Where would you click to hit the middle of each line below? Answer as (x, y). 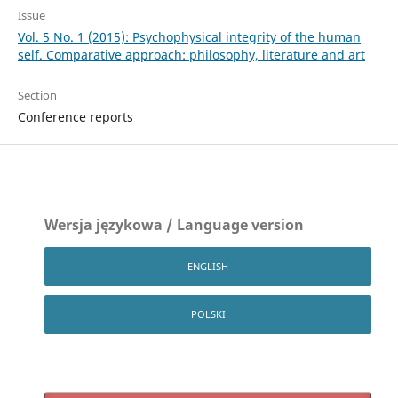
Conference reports (75, 116)
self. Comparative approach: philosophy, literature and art (191, 54)
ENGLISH (208, 266)
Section (37, 95)
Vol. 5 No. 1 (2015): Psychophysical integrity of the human (189, 36)
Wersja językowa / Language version (175, 224)
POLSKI (208, 314)
